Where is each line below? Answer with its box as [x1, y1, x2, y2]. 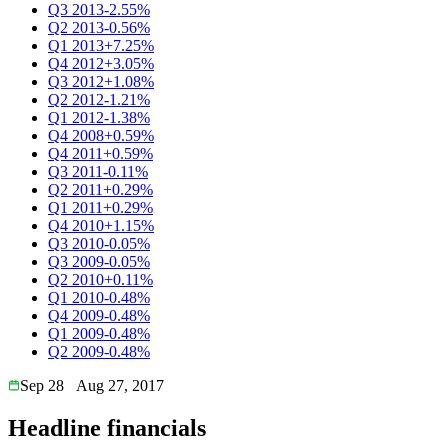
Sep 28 [20, 376, 64, 394]
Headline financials [8, 414, 206, 441]
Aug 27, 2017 [76, 376, 164, 394]
